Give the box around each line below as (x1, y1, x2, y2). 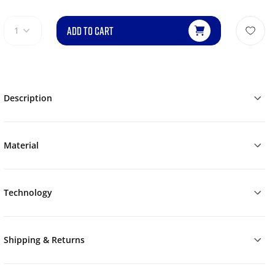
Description (3, 92, 52, 104)
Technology (3, 187, 52, 199)
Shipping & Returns (3, 234, 85, 246)
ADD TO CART (66, 24, 114, 38)
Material (3, 139, 39, 152)
